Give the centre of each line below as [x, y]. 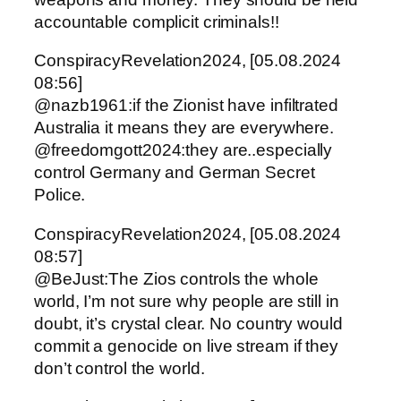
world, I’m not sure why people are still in [187, 301]
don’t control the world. [119, 368]
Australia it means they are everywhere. [184, 128]
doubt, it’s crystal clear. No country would [188, 323]
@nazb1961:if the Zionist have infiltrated [186, 106]
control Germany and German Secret [175, 173]
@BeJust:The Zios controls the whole [176, 278]
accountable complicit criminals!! [157, 21]
